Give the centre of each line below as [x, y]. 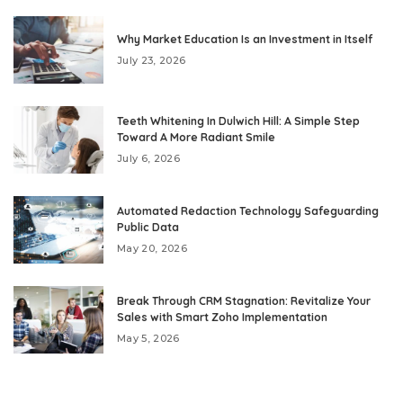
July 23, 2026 [152, 60]
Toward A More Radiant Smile [196, 137]
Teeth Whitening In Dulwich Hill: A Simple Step [238, 121]
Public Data [148, 227]
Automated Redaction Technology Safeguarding [248, 210]
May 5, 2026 [148, 338]
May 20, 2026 [152, 248]
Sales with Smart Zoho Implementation [222, 317]
